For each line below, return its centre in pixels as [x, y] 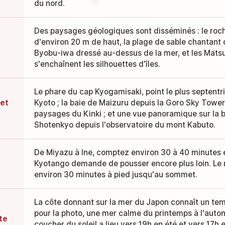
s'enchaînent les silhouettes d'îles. [97, 64]
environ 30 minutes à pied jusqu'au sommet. [116, 175]
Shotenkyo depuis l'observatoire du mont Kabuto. [125, 125]
